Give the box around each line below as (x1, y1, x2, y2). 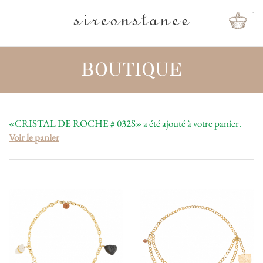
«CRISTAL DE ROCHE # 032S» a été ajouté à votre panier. (9, 117, 241, 130)
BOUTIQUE (81, 58, 182, 81)
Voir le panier (9, 131, 59, 144)
